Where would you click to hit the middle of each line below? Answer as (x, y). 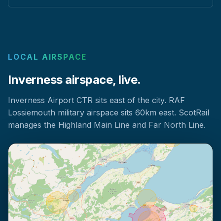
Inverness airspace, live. (74, 80)
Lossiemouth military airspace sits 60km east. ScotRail (109, 113)
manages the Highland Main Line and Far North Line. (107, 125)
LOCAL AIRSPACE (48, 57)
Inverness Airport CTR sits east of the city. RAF (96, 100)
